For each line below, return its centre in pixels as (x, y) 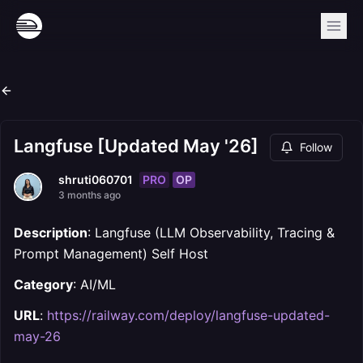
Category (43, 284)
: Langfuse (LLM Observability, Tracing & (211, 233)
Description (51, 233)
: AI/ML (94, 284)
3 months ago (90, 195)
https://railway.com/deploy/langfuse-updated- (188, 315)
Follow (316, 147)
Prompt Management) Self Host (111, 254)
